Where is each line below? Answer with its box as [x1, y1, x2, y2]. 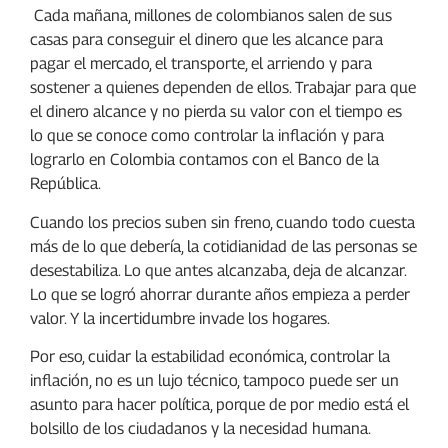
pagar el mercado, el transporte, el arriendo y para [30, 54, 372, 74]
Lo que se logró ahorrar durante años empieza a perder [30, 284, 410, 304]
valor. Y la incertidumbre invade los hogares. [30, 308, 333, 328]
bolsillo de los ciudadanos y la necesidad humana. [30, 419, 374, 439]
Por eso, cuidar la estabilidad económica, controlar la [30, 347, 390, 367]
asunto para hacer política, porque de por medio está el [30, 395, 409, 415]
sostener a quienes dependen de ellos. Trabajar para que [30, 78, 416, 98]
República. [30, 174, 104, 194]
